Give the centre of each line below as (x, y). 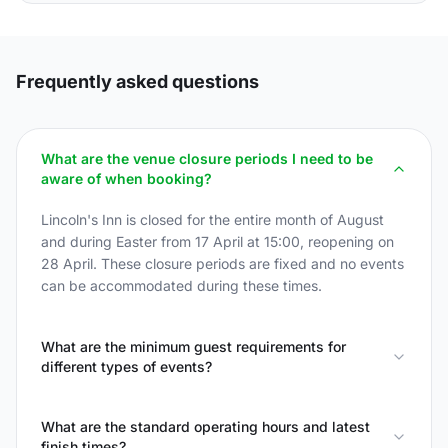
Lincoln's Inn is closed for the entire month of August (212, 219)
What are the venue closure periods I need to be (207, 158)
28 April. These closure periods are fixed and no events (222, 263)
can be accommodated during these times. (181, 285)
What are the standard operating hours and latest (205, 426)
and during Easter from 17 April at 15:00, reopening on (217, 241)
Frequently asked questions (137, 81)
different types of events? (126, 366)
